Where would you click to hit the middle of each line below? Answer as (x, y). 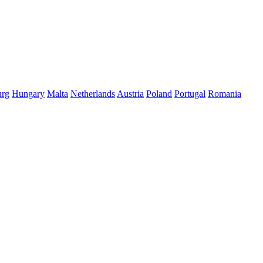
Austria (130, 94)
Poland (159, 94)
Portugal (190, 94)
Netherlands (93, 94)
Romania (225, 94)
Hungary (28, 94)
